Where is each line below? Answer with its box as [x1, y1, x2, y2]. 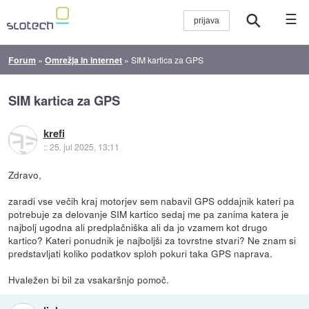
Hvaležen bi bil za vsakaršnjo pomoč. [8, 272, 170, 286]
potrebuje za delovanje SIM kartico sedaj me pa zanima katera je [8, 206, 290, 221]
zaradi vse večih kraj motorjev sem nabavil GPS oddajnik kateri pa [8, 193, 295, 208]
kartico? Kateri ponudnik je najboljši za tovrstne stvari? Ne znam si [8, 232, 297, 247]
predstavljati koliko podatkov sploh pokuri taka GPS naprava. [8, 246, 273, 260]
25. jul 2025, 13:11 [49, 141, 119, 153]
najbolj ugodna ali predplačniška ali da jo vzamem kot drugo [8, 219, 268, 234]
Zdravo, [8, 167, 42, 181]
